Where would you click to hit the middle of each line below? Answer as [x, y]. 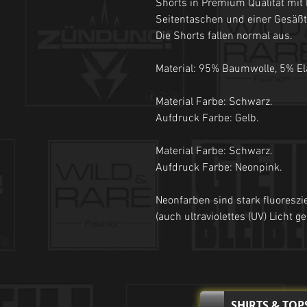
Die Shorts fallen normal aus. [224, 36]
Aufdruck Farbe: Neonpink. [219, 168]
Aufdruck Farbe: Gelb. [207, 119]
